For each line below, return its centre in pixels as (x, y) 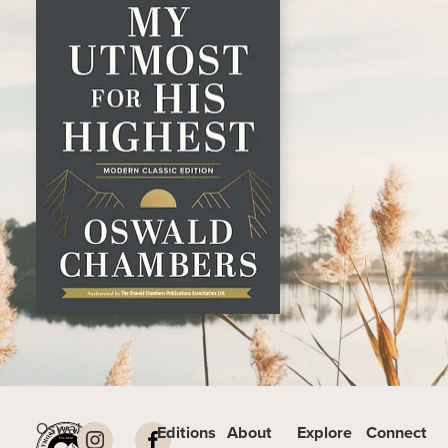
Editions (187, 432)
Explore (324, 432)
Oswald (62, 428)
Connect (397, 432)
